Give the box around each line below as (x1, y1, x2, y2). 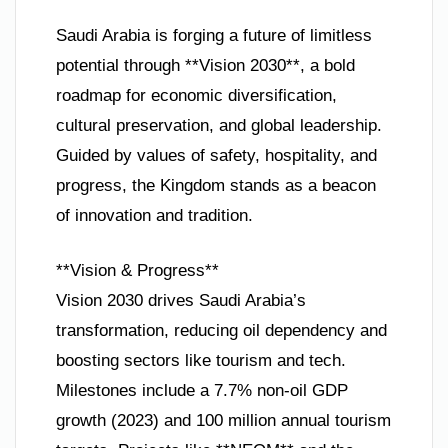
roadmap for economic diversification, (56, 85, 337, 105)
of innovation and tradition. (56, 205, 253, 225)
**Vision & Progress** (56, 261, 219, 281)
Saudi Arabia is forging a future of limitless (56, 25, 372, 45)
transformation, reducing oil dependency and (56, 321, 387, 341)
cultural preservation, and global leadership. (56, 115, 382, 135)
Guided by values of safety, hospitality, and (56, 145, 377, 165)
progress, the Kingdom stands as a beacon (56, 175, 376, 195)
